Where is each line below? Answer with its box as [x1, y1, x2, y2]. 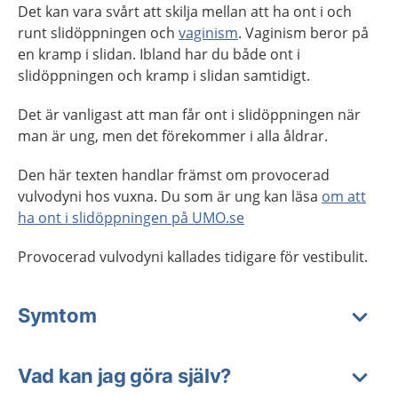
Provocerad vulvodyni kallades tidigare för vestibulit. [18, 247, 368, 267]
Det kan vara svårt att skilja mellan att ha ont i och [18, 2, 352, 21]
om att [322, 187, 366, 206]
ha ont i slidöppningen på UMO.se [18, 208, 244, 227]
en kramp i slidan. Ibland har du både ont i [18, 44, 300, 64]
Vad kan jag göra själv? [18, 364, 232, 387]
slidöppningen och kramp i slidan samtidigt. [18, 66, 310, 85]
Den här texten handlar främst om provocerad [18, 165, 330, 185]
